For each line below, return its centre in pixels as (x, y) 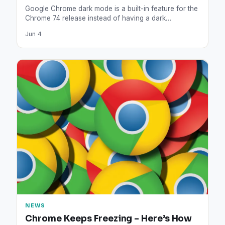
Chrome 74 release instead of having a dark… (98, 18)
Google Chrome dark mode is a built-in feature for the (112, 8)
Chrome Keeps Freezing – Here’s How (109, 219)
